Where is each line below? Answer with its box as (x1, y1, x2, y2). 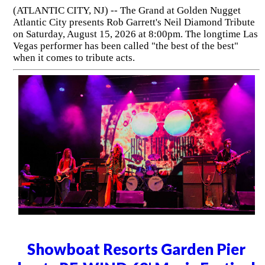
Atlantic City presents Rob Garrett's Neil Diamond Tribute (12, 17, 255, 28)
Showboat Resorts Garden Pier (27, 240, 246, 258)
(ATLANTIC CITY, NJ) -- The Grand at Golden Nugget (12, 5, 241, 17)
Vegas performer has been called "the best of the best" (12, 40, 238, 52)
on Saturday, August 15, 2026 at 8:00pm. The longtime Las (12, 28, 258, 40)
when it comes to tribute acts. (12, 52, 135, 64)
